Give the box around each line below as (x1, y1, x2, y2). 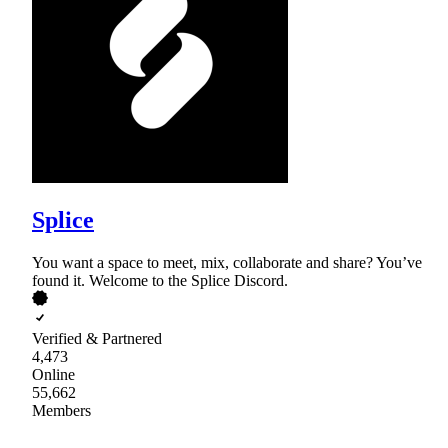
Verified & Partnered (32, 329, 162, 347)
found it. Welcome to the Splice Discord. (32, 271, 288, 289)
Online (32, 365, 75, 383)
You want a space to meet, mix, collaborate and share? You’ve (32, 253, 422, 271)
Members (32, 401, 91, 419)
